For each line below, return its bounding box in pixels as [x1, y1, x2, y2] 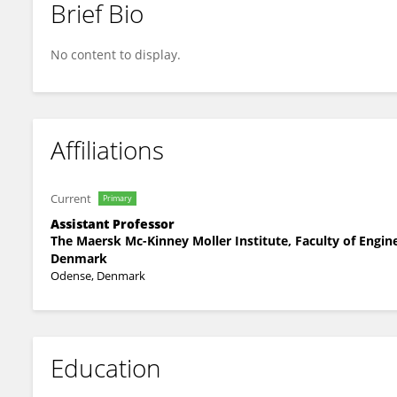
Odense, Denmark [51, 268, 145, 284]
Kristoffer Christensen [64, 20, 192, 36]
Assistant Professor [51, 215, 175, 232]
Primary [103, 192, 132, 204]
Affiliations [51, 133, 164, 167]
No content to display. [51, 46, 181, 63]
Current [51, 191, 91, 206]
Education [51, 351, 161, 385]
